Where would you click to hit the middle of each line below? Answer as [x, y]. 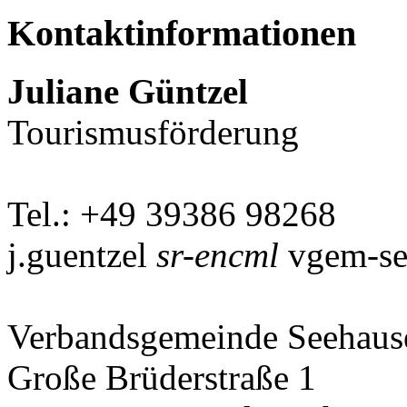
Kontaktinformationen [182, 33]
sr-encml [218, 255]
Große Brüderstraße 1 [162, 378]
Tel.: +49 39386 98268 [172, 214]
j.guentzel [82, 255]
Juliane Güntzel [128, 92]
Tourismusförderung [153, 133]
